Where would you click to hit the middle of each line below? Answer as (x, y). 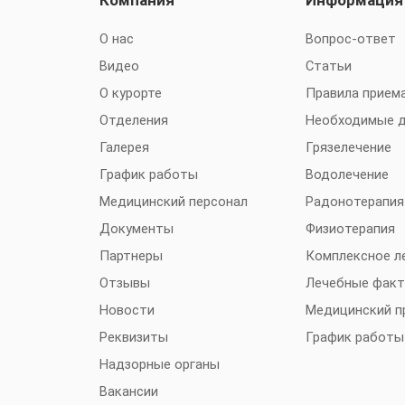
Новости (127, 311)
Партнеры (131, 256)
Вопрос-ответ (351, 39)
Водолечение (348, 175)
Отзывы (124, 283)
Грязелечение (349, 148)
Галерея (124, 148)
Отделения (133, 121)
